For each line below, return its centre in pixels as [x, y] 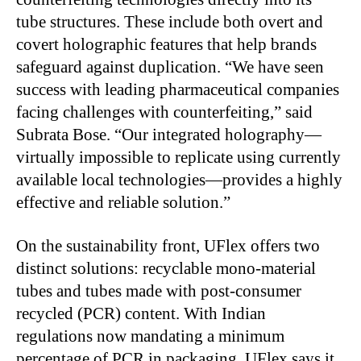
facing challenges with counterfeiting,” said [164, 112]
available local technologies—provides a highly [179, 179]
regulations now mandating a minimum [150, 336]
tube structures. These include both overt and [170, 21]
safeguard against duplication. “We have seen [170, 66]
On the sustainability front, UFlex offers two [168, 245]
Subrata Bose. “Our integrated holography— [169, 134]
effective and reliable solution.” [123, 202]
